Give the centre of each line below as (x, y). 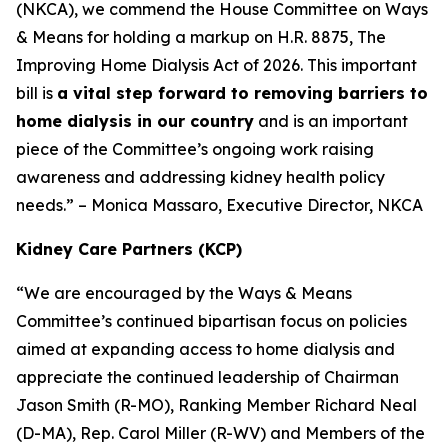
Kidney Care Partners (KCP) (129, 249)
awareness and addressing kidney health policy (200, 177)
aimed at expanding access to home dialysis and (205, 349)
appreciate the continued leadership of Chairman (207, 377)
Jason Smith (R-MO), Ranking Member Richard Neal (216, 405)
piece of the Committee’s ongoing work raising (195, 149)
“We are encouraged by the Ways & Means (184, 293)
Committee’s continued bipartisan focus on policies (211, 321)
